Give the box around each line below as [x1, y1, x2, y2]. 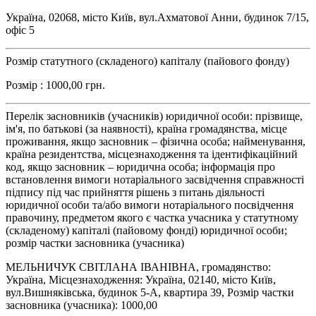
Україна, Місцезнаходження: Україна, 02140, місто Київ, [6, 273, 276, 286]
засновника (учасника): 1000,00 [6, 298, 157, 311]
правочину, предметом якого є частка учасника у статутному [6, 211, 298, 224]
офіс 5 [6, 23, 35, 36]
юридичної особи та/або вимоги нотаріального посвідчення [6, 198, 293, 211]
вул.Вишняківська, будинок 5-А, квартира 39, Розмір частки [6, 286, 294, 298]
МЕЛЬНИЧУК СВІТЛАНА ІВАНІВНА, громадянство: [6, 260, 271, 273]
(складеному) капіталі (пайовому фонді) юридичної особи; [6, 224, 287, 236]
